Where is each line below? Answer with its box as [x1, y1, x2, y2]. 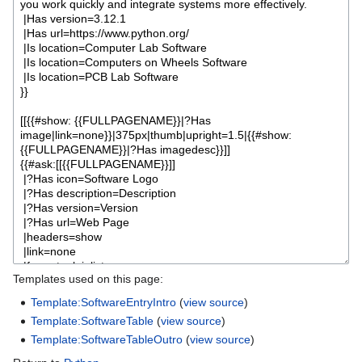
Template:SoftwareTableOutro [31, 333, 183, 347]
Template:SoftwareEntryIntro [31, 295, 177, 309]
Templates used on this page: [13, 271, 163, 285]
